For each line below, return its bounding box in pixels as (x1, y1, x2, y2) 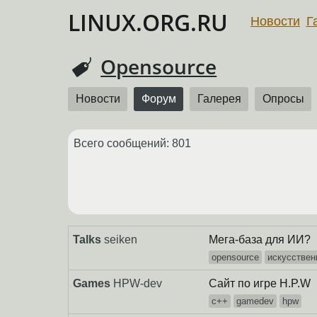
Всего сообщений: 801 (74, 137, 191, 150)
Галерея (197, 93, 241, 105)
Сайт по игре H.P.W (209, 277, 311, 289)
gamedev (236, 295, 275, 306)
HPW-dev (113, 277, 163, 289)
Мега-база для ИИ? (209, 233, 311, 246)
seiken (104, 233, 138, 246)
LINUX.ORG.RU (68, 7, 228, 38)
